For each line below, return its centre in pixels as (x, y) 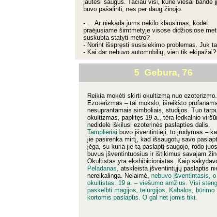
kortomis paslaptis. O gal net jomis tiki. (142, 198)
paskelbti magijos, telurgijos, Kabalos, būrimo (151, 190)
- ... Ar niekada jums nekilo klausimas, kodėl (146, 23)
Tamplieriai (102, 132)
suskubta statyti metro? (116, 37)
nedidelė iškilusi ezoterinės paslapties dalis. (149, 125)
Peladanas (102, 169)
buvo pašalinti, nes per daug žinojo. (133, 9)
